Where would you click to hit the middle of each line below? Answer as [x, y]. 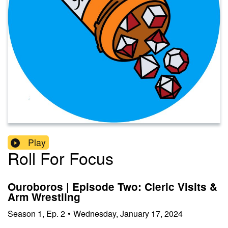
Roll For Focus [61, 158]
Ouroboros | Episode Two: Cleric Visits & [112, 187]
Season [22, 213]
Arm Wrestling [44, 197]
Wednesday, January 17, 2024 [128, 213]
